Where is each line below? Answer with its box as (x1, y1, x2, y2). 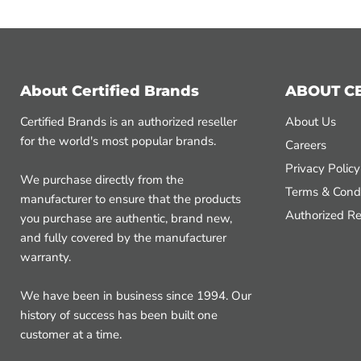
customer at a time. (20, 326, 122, 342)
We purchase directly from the (20, 172, 184, 188)
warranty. (20, 249, 71, 265)
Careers (284, 137, 326, 153)
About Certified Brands (20, 82, 199, 100)
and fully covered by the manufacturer (20, 230, 226, 246)
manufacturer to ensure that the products (20, 191, 241, 207)
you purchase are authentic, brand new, (20, 210, 232, 226)
